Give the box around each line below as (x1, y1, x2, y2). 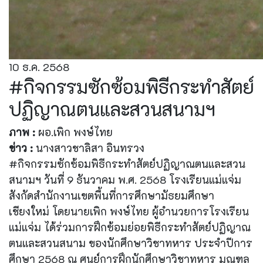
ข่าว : (9, 141, 33, 155)
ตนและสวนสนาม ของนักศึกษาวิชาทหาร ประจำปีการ (9, 236, 252, 250)
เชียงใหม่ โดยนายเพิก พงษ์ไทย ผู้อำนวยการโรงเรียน (9, 204, 249, 218)
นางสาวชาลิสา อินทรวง (33, 141, 144, 155)
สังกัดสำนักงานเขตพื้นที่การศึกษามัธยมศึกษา (9, 188, 214, 203)
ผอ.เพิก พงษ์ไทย (35, 125, 113, 139)
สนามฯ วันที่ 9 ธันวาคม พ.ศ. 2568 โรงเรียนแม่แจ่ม (9, 173, 241, 187)
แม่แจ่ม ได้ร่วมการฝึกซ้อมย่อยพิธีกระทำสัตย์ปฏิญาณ (9, 220, 251, 234)
